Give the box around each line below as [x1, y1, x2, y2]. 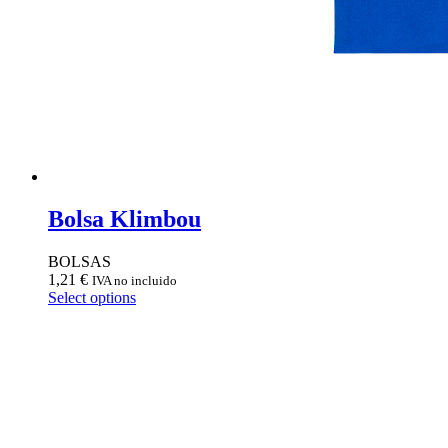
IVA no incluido [92, 273, 177, 288]
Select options [48, 289, 136, 306]
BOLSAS [48, 253, 111, 270]
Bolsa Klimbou [48, 206, 201, 233]
